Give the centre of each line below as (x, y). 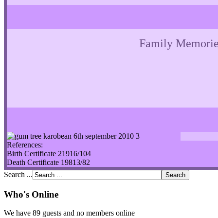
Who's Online (31, 194)
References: (25, 145)
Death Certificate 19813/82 (48, 162)
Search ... (18, 174)
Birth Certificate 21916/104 (49, 153)
